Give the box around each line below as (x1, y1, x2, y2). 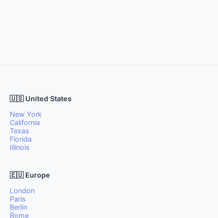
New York (10, 110, 42, 118)
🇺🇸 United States (10, 94, 72, 103)
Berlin (10, 203, 27, 211)
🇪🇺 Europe (10, 171, 50, 179)
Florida (10, 135, 32, 143)
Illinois (10, 143, 30, 151)
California (10, 118, 40, 127)
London (10, 186, 35, 195)
